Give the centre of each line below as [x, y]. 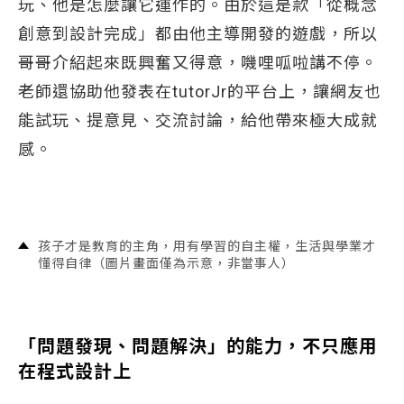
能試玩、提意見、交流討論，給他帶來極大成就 [198, 120]
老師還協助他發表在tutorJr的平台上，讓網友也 [200, 92]
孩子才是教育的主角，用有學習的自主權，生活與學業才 [207, 246]
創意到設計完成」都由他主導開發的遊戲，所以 [198, 34]
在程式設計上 [75, 372]
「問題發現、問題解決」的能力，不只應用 [198, 346]
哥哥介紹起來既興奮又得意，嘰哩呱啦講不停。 [198, 63]
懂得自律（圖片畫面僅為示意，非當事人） [166, 263]
